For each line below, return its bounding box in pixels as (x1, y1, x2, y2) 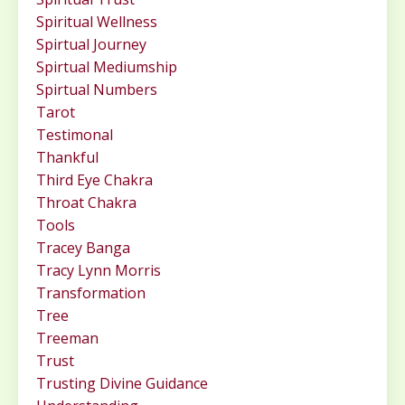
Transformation (36, 283, 146, 304)
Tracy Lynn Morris (36, 260, 161, 281)
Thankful (36, 147, 99, 168)
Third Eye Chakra (36, 170, 153, 191)
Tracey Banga (36, 238, 130, 259)
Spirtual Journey (36, 34, 146, 55)
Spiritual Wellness (36, 12, 157, 33)
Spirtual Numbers (36, 80, 157, 100)
